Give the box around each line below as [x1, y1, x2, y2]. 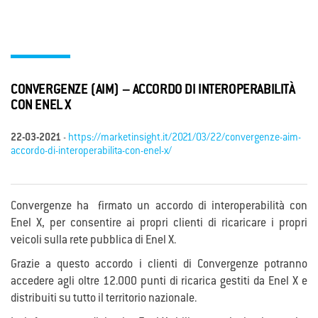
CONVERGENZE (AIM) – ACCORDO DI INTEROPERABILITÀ [11, 84, 295, 97]
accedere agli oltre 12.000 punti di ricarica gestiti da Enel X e [11, 277, 307, 287]
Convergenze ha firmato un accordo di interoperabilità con [11, 202, 307, 212]
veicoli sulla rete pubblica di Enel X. [11, 236, 176, 246]
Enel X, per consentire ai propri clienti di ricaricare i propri [11, 219, 307, 229]
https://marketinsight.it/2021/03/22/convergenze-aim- [68, 133, 301, 143]
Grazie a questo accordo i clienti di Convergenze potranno [11, 260, 307, 270]
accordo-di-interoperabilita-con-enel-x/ [11, 147, 172, 157]
